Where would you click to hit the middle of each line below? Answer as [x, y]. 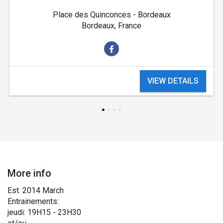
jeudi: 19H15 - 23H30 [44, 212]
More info [29, 173]
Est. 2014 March [36, 190]
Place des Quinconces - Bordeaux [111, 15]
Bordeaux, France [111, 26]
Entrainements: [33, 201]
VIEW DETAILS [173, 81]
